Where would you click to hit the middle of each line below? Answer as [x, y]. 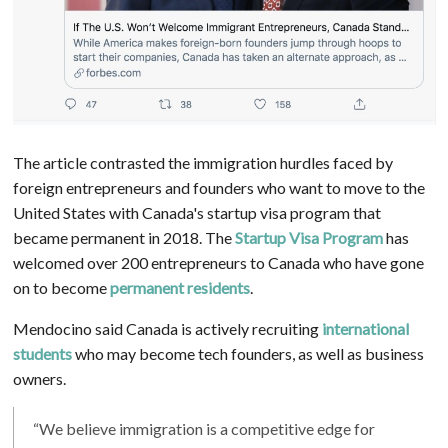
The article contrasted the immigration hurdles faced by [202, 162]
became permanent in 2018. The [123, 237]
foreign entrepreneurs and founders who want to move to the [218, 187]
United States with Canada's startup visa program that [196, 212]
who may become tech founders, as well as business [247, 353]
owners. [39, 378]
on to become [61, 287]
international [365, 328]
